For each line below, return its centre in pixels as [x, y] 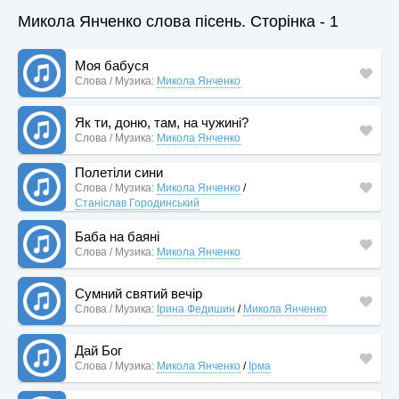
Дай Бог [98, 350]
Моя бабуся [112, 65]
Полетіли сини [119, 172]
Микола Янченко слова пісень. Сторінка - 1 [178, 21]
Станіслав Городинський [137, 203]
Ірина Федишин [196, 309]
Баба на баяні [117, 236]
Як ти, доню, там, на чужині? [162, 122]
